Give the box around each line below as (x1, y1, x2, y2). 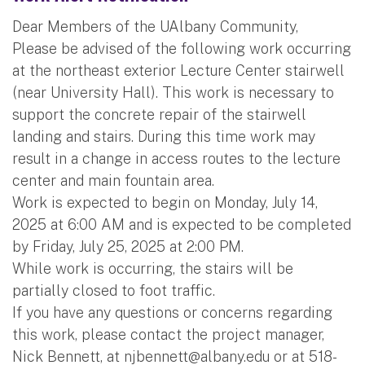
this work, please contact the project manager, (12, 325, 324, 343)
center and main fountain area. (12, 171, 214, 189)
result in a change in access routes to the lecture (12, 149, 341, 167)
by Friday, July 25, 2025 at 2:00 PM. (12, 237, 244, 255)
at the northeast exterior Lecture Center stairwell (12, 61, 345, 79)
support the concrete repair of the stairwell (12, 105, 306, 123)
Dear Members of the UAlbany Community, (12, 17, 298, 35)
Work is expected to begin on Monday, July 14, (12, 193, 318, 211)
